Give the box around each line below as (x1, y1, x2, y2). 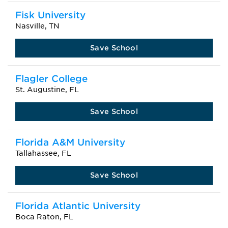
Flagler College (15, 73, 88, 84)
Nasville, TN (15, 22, 60, 30)
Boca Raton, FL (15, 213, 73, 221)
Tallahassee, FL (15, 149, 71, 157)
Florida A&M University (15, 137, 125, 148)
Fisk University (15, 10, 85, 20)
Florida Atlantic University (15, 201, 140, 211)
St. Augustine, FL (15, 85, 79, 94)
